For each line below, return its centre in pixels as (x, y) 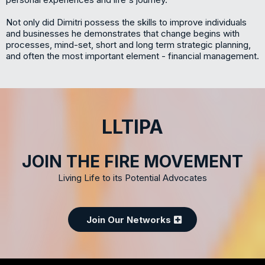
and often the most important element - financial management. (132, 56)
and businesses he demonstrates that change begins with (123, 33)
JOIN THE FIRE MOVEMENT (132, 161)
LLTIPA (132, 127)
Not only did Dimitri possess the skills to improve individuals (126, 22)
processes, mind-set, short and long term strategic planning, (128, 45)
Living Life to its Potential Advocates (132, 178)
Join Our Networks (129, 220)
